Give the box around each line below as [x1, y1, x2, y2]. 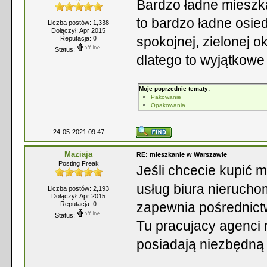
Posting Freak [58, 160, 99, 167]
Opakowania [151, 102, 185, 108]
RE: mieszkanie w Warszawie [136, 151, 227, 158]
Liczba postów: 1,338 [48, 19, 109, 26]
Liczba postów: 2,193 [48, 185, 109, 192]
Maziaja [64, 150, 92, 159]
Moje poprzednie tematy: [139, 85, 210, 92]
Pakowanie [151, 94, 181, 100]
